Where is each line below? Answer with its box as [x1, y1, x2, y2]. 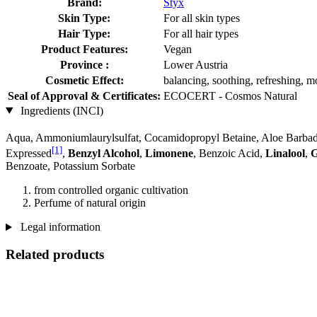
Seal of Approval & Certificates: [8, 89, 161, 102]
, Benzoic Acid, [193, 147, 265, 160]
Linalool [265, 147, 305, 160]
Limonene [145, 147, 193, 160]
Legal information [17, 221, 100, 234]
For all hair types [163, 27, 238, 40]
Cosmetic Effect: [45, 74, 124, 86]
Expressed [6, 147, 52, 160]
